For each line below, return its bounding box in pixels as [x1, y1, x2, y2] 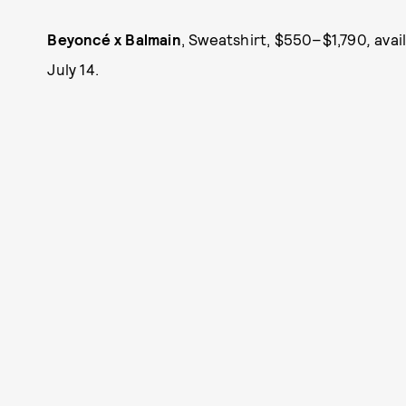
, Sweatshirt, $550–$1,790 [180, 30, 367, 49]
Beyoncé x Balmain [47, 30, 181, 49]
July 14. [47, 60, 99, 79]
